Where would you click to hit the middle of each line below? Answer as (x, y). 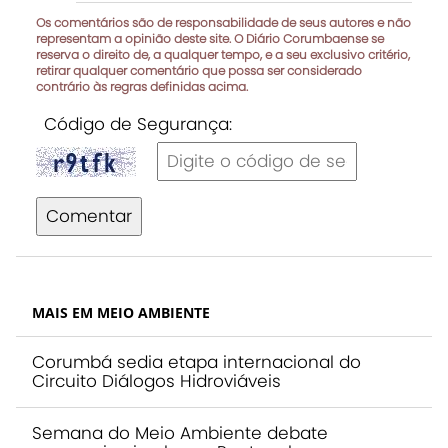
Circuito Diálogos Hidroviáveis (156, 380)
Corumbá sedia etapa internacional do (196, 361)
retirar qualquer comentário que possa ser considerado (199, 70)
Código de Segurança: (138, 123)
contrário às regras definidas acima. (142, 86)
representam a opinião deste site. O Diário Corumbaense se (210, 38)
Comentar (89, 215)
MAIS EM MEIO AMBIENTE (121, 312)
